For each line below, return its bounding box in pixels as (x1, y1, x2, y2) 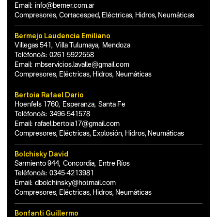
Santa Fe (98, 101, 125, 108)
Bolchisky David (15, 150, 68, 158)
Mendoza (102, 42, 130, 49)
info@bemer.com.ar (35, 2, 94, 9)
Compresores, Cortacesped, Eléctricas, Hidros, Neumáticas (15, 12, 194, 19)
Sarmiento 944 (15, 160, 59, 167)
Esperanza (62, 101, 94, 108)
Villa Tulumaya (55, 42, 98, 49)
